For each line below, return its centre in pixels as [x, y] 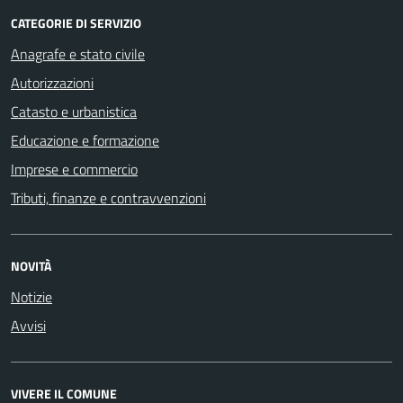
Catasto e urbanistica [74, 111]
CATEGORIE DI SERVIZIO [76, 22]
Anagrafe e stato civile [78, 54]
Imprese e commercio [74, 169]
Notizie [31, 296]
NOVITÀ [31, 265]
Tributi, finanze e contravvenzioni [108, 197]
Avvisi [28, 325]
